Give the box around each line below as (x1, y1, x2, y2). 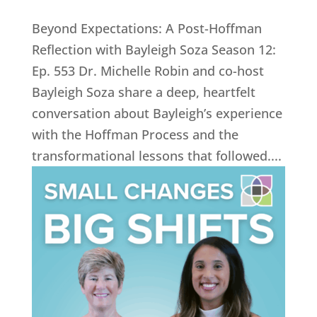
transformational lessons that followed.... (31, 146, 282, 164)
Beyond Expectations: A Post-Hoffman (31, 19, 262, 37)
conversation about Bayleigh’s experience (31, 104, 282, 122)
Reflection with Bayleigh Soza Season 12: (31, 40, 276, 58)
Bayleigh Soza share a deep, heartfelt (31, 83, 255, 100)
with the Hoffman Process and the (31, 125, 238, 143)
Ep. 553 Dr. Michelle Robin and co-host (31, 62, 264, 79)
